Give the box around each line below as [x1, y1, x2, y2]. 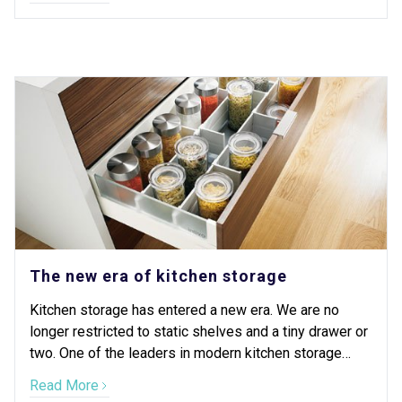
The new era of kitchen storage [30, 267, 287, 285]
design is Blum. [30, 366, 126, 383]
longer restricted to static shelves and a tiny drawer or [30, 323, 368, 340]
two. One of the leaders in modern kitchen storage [30, 345, 342, 362]
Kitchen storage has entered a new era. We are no [30, 301, 339, 319]
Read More [30, 377, 99, 394]
